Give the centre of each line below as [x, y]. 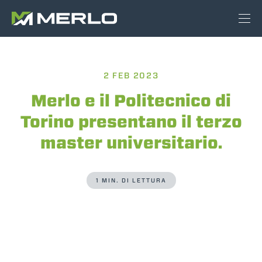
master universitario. [131, 143]
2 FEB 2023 [131, 75]
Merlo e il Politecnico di [131, 101]
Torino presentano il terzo [131, 122]
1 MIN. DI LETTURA [131, 180]
